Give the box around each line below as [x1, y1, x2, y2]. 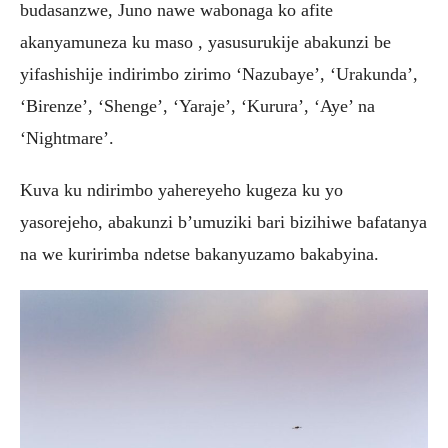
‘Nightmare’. [20, 127, 114, 148]
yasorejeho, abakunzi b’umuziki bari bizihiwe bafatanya [20, 211, 427, 232]
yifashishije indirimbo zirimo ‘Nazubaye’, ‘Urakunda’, [20, 63, 418, 84]
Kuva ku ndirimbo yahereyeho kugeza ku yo [20, 179, 343, 200]
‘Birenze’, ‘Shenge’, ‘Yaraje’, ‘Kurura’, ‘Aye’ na [20, 95, 375, 116]
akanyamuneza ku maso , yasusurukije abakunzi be [20, 31, 391, 52]
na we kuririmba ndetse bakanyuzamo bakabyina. [20, 243, 379, 264]
